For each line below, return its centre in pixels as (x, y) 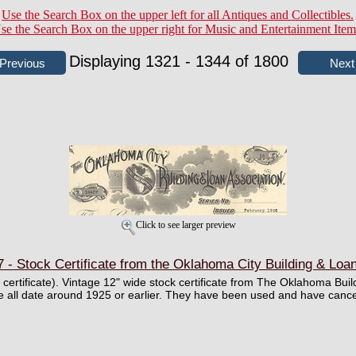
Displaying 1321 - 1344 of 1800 (181, 61)
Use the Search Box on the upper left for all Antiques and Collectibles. (178, 15)
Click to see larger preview (186, 225)
